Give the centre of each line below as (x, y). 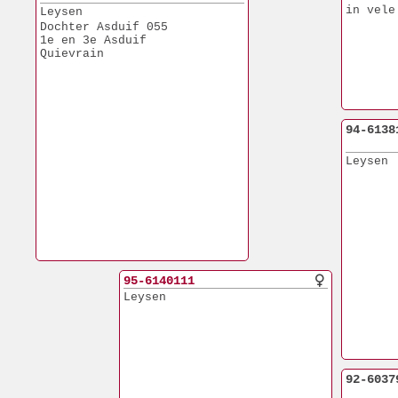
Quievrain (72, 54)
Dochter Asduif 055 (104, 27)
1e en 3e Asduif (93, 40)
